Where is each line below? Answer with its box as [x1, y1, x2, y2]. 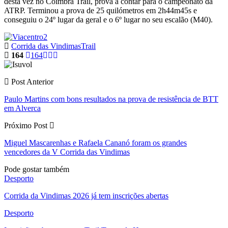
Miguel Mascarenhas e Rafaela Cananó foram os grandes [4, 138, 187, 147]
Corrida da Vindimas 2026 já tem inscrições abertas [4, 191, 168, 200]
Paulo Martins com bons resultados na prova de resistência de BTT [4, 94, 218, 103]
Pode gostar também [4, 164, 69, 174]
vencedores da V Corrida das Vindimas [4, 147, 130, 156]
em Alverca [4, 103, 41, 112]
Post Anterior [9, 77, 53, 86]
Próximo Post [4, 121, 49, 130]
